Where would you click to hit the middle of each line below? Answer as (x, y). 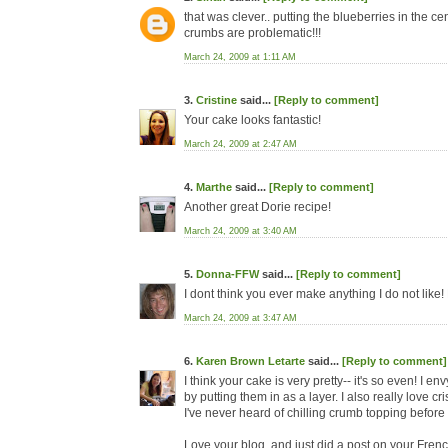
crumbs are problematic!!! (252, 33)
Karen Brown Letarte (250, 361)
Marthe (214, 187)
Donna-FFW (227, 274)
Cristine (216, 100)
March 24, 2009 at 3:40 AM (240, 231)
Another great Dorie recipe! (257, 207)
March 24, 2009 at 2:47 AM (240, 144)
